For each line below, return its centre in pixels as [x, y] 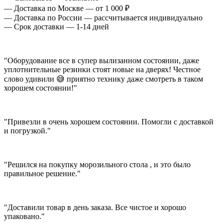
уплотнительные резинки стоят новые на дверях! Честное [102, 69]
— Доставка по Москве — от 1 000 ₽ [67, 8]
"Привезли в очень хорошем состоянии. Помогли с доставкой [109, 121]
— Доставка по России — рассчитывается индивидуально [103, 17]
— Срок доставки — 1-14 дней [56, 26]
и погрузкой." [27, 130]
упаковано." [24, 216]
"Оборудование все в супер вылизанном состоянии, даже [102, 60]
